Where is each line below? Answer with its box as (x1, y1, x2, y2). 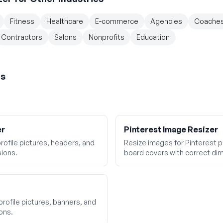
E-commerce (95, 17, 138, 25)
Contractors (1, 33, 42, 41)
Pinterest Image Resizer (124, 124, 218, 134)
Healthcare (46, 17, 83, 25)
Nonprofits (89, 33, 124, 41)
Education (136, 33, 170, 41)
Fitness (10, 17, 34, 25)
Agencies (150, 17, 182, 25)
